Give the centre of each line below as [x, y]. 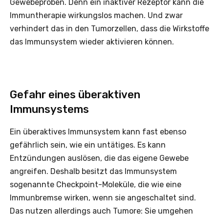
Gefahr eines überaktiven [75, 94]
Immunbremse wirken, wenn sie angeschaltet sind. [103, 197]
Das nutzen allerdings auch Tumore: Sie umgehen [101, 211]
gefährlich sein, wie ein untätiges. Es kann [88, 145]
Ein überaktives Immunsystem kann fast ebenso [98, 131]
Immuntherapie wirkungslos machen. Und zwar [96, 15]
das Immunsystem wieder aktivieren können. [92, 42]
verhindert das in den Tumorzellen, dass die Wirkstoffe [109, 28]
